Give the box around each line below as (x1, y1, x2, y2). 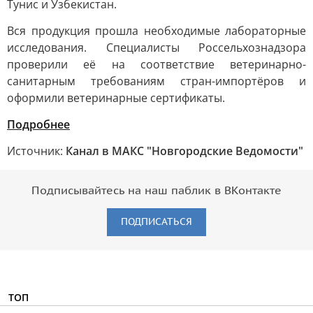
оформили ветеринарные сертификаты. (7, 90, 225, 105)
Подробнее (7, 117, 70, 132)
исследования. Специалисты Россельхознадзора (7, 40, 306, 55)
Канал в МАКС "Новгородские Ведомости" (66, 143, 303, 159)
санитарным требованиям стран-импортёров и (7, 73, 306, 89)
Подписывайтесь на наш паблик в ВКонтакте (31, 184, 282, 197)
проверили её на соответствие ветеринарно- (7, 57, 306, 72)
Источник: (7, 143, 66, 159)
